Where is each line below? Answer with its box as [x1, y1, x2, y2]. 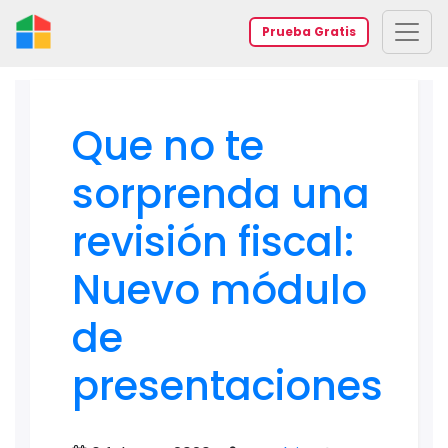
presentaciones [72, 358, 383, 414]
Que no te [72, 118, 264, 174]
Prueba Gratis [262, 22, 357, 40]
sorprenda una [72, 166, 370, 222]
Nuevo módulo [72, 262, 367, 318]
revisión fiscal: [72, 214, 354, 270]
